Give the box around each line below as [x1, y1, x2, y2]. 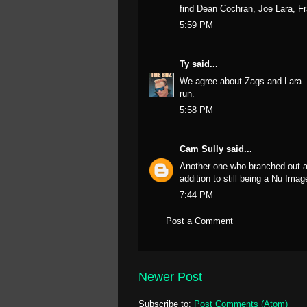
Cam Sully [180, 144, 223, 154]
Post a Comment [166, 215, 233, 226]
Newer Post [138, 270, 202, 284]
